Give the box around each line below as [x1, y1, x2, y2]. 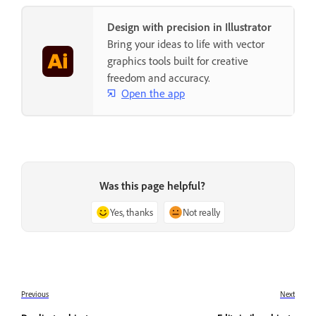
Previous [21, 289, 49, 300]
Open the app [121, 85, 185, 100]
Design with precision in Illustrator [107, 20, 272, 35]
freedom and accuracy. [107, 71, 210, 85]
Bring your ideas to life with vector [107, 37, 265, 51]
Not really [183, 206, 220, 219]
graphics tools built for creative [107, 54, 248, 68]
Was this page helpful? [99, 178, 205, 193]
